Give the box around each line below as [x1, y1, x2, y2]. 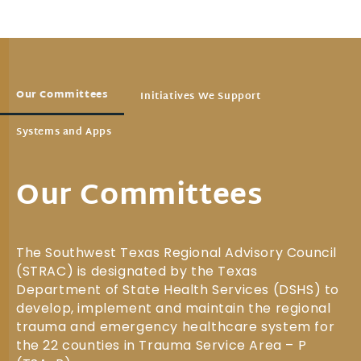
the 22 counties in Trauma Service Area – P [16, 336, 307, 355]
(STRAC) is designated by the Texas [16, 262, 258, 280]
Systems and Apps [16, 123, 112, 141]
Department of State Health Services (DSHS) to [16, 280, 340, 299]
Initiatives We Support [140, 87, 261, 106]
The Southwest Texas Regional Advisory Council [16, 243, 338, 262]
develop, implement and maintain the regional [16, 299, 331, 317]
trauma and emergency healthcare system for [16, 317, 335, 336]
